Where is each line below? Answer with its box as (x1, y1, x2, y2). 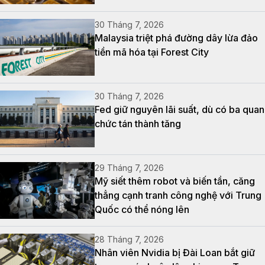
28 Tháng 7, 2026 (95, 234, 164, 244)
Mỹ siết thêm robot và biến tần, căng (95, 174, 255, 187)
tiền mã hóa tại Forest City (95, 46, 209, 58)
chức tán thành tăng (95, 117, 181, 130)
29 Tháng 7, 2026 (95, 162, 164, 173)
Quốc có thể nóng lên (95, 203, 189, 215)
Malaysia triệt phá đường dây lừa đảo (95, 31, 258, 44)
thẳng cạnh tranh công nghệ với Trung (95, 189, 261, 201)
